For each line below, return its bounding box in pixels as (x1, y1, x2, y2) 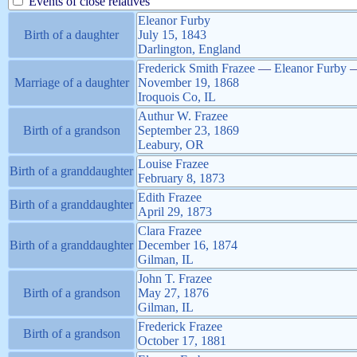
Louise (138, 156, 175, 171)
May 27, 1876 (138, 285, 209, 300)
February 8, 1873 (138, 171, 225, 185)
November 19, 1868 (138, 75, 239, 89)
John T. (138, 271, 178, 285)
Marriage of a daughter (14, 75, 129, 89)
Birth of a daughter (24, 27, 119, 41)
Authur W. (138, 108, 194, 123)
